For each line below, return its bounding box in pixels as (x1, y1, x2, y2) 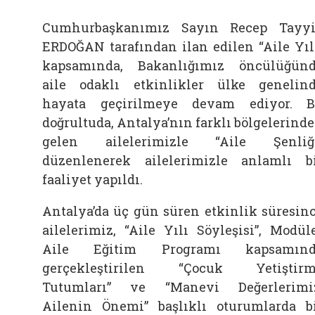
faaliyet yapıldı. (42, 170, 143, 188)
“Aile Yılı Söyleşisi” (124, 221, 259, 238)
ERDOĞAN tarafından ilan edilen (42, 37, 259, 55)
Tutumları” (42, 278, 111, 295)
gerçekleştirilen (42, 259, 179, 276)
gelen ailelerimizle (42, 132, 216, 150)
